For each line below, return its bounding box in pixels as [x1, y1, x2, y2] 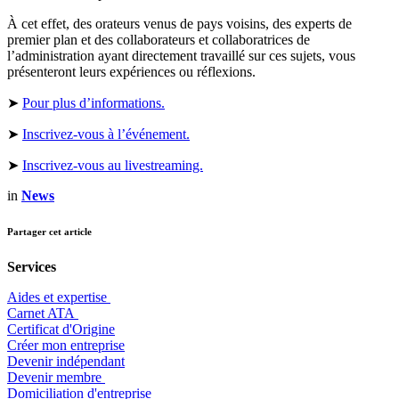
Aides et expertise [7, 289, 110, 305]
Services [7, 258, 56, 274]
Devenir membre [7, 369, 105, 385]
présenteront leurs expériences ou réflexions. [7, 63, 256, 79]
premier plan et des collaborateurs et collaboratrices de [7, 31, 310, 47]
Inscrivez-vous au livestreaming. [22, 157, 203, 173]
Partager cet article [7, 225, 92, 237]
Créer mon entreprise [7, 337, 125, 353]
